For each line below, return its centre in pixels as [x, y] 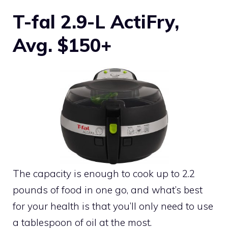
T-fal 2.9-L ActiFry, [96, 21]
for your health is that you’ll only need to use [113, 206]
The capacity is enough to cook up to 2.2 [104, 173]
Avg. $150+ [62, 45]
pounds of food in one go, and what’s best [108, 190]
